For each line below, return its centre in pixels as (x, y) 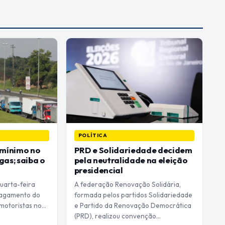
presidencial (98, 170)
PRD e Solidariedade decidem (133, 150)
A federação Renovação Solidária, (127, 185)
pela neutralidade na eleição (131, 160)
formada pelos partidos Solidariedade (133, 195)
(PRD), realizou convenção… (117, 216)
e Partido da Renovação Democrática (133, 206)
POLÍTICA (93, 136)
